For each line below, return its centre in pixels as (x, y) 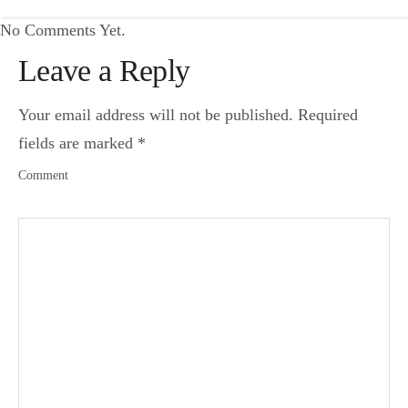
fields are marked (78, 143)
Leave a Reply (104, 70)
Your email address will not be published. (156, 114)
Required (328, 114)
